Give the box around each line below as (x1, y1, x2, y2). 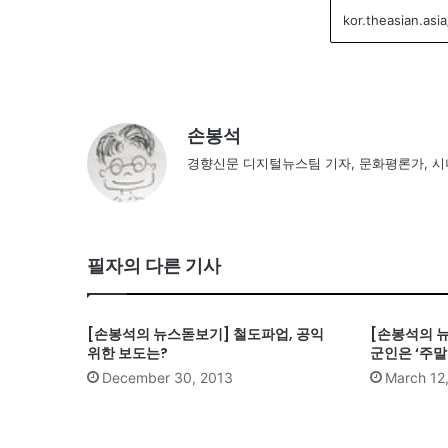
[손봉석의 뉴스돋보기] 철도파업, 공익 (87, 323, 324, 344)
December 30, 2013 (102, 368, 233, 386)
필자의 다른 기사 (87, 252, 221, 278)
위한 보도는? (87, 342, 168, 363)
